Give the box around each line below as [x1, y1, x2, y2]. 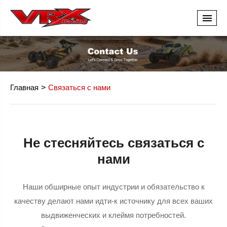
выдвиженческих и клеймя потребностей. [41, 211, 186, 219]
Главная [10, 83, 39, 92]
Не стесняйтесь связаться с [23, 135, 204, 150]
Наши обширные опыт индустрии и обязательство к [22, 182, 205, 191]
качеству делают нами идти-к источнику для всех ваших [14, 197, 213, 205]
